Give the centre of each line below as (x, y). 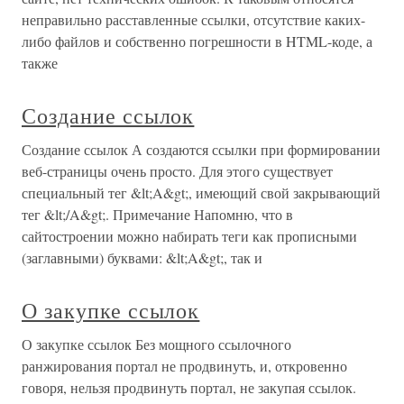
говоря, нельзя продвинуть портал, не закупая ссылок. (189, 388)
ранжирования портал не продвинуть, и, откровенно (184, 366)
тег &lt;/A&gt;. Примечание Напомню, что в (157, 215)
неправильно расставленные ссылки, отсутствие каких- (193, 20)
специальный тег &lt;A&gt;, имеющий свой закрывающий (201, 193)
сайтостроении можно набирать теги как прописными (189, 236)
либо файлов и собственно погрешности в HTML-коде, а (197, 41)
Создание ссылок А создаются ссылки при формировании (201, 150)
